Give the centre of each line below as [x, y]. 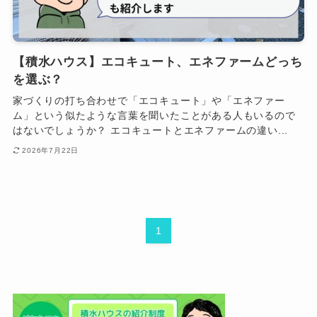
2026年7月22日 [51, 150]
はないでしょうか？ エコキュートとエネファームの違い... [150, 131]
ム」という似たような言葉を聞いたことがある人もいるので [154, 116]
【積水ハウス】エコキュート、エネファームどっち [157, 62]
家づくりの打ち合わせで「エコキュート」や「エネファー [149, 101]
